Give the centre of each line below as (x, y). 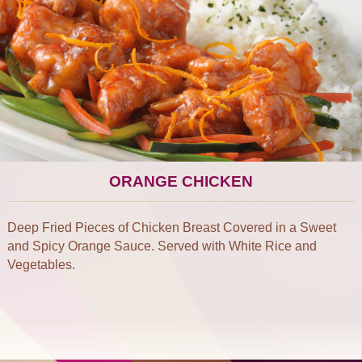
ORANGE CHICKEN (181, 181)
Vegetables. (41, 265)
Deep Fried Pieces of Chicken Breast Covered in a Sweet (172, 227)
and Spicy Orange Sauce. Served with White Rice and (162, 246)
